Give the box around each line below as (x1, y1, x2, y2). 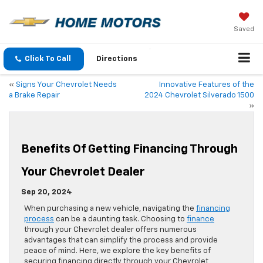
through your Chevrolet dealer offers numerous (24, 226, 197, 234)
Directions (96, 55, 137, 63)
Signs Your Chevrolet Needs (16, 81, 117, 89)
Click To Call (25, 55, 71, 63)
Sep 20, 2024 (21, 188, 72, 197)
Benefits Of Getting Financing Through (21, 143, 238, 156)
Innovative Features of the (159, 81, 254, 89)
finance (187, 215, 214, 224)
